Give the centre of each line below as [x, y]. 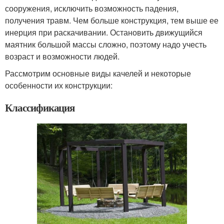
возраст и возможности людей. [62, 56]
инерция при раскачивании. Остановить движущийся [104, 32]
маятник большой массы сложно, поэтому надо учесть [106, 44]
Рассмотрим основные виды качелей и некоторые [98, 73]
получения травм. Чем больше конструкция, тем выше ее [112, 20]
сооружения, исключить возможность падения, [92, 8]
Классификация [40, 108]
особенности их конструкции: [59, 85]
